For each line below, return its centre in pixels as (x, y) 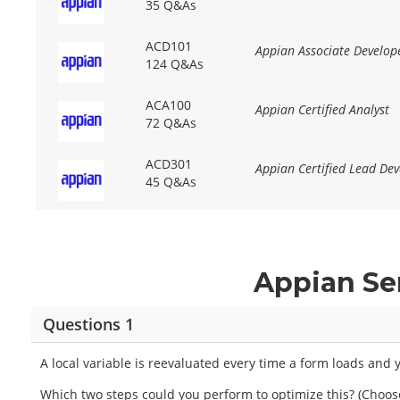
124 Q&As (174, 64)
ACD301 (168, 164)
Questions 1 (88, 324)
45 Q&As (171, 182)
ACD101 (168, 46)
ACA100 (168, 105)
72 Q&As (171, 123)
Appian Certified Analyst (322, 110)
